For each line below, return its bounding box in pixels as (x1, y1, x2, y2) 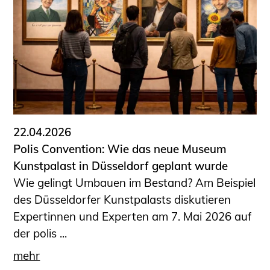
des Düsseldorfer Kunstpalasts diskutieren (13, 192, 231, 207)
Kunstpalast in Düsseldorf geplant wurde (13, 159, 228, 174)
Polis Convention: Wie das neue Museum (13, 142, 227, 157)
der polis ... (13, 226, 67, 241)
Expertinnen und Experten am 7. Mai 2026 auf (13, 209, 252, 224)
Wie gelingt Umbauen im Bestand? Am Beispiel (13, 175, 256, 190)
